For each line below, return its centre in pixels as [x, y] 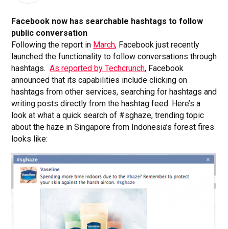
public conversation [50, 33]
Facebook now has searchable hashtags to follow [107, 21]
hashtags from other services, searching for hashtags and [114, 92]
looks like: [30, 139]
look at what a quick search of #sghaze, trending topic [108, 116]
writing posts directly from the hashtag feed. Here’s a [106, 104]
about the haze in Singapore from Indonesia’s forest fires [113, 127]
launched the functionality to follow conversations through [114, 57]
